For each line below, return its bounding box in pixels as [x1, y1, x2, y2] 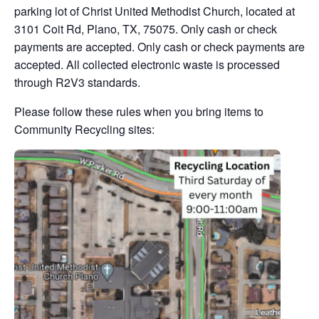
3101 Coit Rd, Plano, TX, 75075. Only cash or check [14, 21, 277, 37]
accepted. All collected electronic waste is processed [14, 56, 280, 73]
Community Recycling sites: [14, 121, 155, 137]
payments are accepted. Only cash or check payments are [14, 38, 305, 55]
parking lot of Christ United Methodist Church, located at [14, 3, 295, 19]
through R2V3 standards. [14, 74, 140, 90]
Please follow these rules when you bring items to [14, 103, 263, 120]
